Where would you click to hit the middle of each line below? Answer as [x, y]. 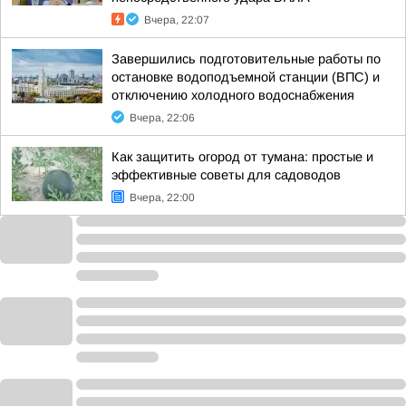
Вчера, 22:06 [162, 118]
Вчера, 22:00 [162, 198]
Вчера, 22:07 [177, 20]
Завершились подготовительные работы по [246, 59]
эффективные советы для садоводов [226, 175]
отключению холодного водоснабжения [233, 95]
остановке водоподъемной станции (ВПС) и [246, 77]
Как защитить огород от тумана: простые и [242, 157]
